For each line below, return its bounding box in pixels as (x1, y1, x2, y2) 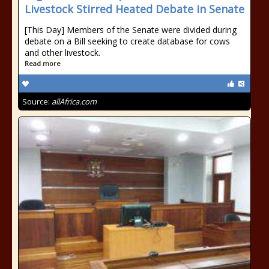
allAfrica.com (52, 96, 97, 107)
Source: (22, 96, 52, 107)
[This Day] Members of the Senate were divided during (25, 24, 237, 35)
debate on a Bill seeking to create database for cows (25, 35, 230, 47)
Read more (25, 59, 61, 68)
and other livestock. (25, 47, 100, 58)
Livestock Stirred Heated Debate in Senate (25, 2, 244, 16)
